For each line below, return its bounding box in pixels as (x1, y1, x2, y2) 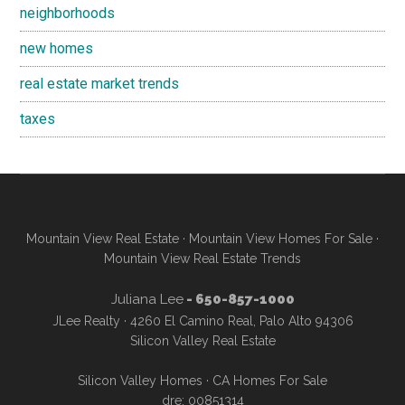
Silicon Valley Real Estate (129, 333, 276, 348)
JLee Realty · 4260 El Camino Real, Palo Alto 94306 (52, 313, 353, 328)
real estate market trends (20, 74, 180, 92)
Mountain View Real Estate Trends (104, 250, 301, 266)
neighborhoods (20, 4, 116, 22)
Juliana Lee (110, 290, 184, 307)
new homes (20, 39, 94, 57)
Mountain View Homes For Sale (189, 231, 372, 246)
